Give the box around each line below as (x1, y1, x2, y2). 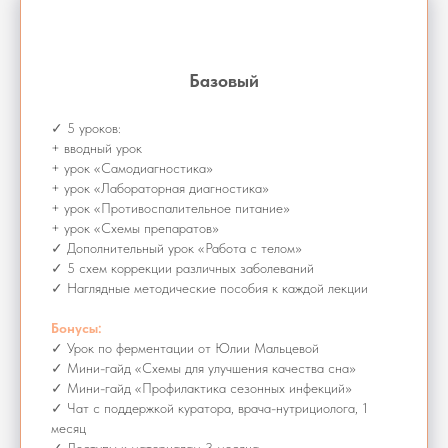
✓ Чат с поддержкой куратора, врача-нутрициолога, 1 (51, 400, 368, 417)
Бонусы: (51, 320, 102, 337)
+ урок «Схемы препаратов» (51, 220, 219, 237)
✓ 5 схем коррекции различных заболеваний (51, 260, 314, 277)
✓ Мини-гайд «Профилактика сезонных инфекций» (51, 380, 352, 397)
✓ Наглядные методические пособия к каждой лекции (51, 280, 368, 297)
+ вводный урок (51, 140, 142, 157)
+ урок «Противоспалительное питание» (51, 200, 290, 217)
